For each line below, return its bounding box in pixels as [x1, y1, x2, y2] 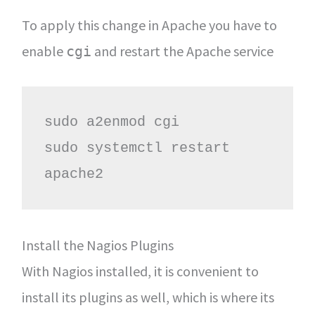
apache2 [44, 165, 103, 182]
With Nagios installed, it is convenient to [21, 262, 259, 280]
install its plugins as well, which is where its [21, 288, 274, 306]
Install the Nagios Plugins [21, 236, 174, 254]
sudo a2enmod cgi [44, 113, 179, 130]
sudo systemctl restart [44, 139, 230, 156]
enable [21, 41, 66, 60]
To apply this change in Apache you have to [21, 15, 277, 34]
